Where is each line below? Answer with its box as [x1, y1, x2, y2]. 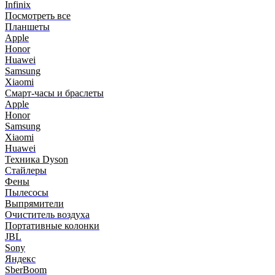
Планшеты [5, 21, 50, 32]
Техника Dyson [5, 154, 68, 165]
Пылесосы [5, 187, 48, 198]
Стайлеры [5, 165, 47, 176]
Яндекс [5, 254, 36, 264]
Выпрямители [5, 198, 64, 209]
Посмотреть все [5, 10, 71, 21]
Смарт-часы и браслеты [5, 88, 104, 98]
